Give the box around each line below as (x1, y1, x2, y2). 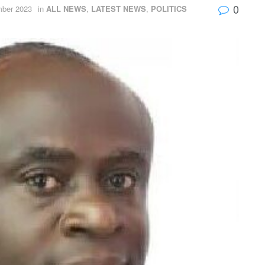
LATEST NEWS (91, 2, 146, 14)
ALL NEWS (46, 2, 86, 14)
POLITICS (151, 2, 187, 14)
